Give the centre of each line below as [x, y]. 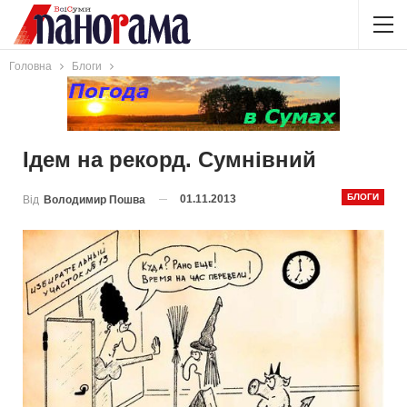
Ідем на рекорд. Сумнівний [169, 159]
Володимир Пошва [94, 199]
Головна [30, 66]
